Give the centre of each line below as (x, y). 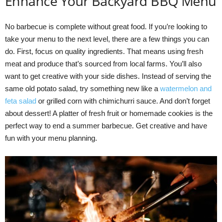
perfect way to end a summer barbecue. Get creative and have (106, 125)
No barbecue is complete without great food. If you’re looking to (106, 26)
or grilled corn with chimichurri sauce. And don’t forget (123, 101)
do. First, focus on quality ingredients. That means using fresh (104, 51)
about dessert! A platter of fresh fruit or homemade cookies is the (109, 113)
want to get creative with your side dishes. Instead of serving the (108, 76)
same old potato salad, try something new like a (83, 88)
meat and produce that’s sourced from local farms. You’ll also (103, 63)
